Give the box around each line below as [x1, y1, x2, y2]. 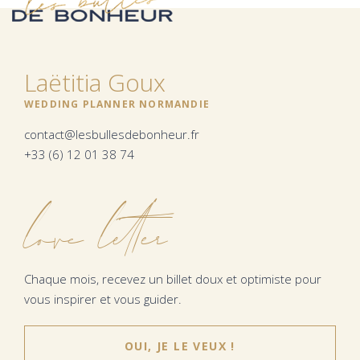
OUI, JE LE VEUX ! [125, 338, 235, 354]
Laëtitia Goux [24, 66, 166, 99]
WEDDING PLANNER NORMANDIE [24, 97, 210, 111]
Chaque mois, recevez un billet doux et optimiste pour [24, 271, 321, 287]
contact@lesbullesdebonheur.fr [24, 126, 199, 142]
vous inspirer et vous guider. [24, 291, 182, 307]
